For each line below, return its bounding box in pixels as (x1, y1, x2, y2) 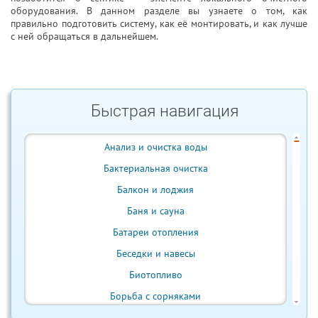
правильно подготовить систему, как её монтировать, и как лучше (11, 17, 307, 30)
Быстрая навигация (91, 102, 238, 121)
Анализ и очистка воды (104, 141, 207, 153)
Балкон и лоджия (117, 183, 194, 196)
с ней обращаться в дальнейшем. (11, 30, 158, 43)
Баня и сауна (126, 204, 185, 217)
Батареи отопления (112, 226, 199, 238)
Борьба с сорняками (110, 290, 201, 302)
